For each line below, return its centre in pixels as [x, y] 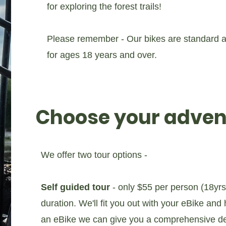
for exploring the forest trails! [104, 7]
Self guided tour [75, 187]
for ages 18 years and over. [103, 55]
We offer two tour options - [94, 155]
